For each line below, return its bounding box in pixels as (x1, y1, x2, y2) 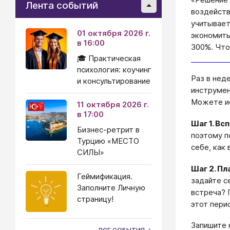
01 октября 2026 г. (77, 28, 150, 38)
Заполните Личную (77, 183, 145, 193)
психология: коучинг (77, 65, 151, 74)
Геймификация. (77, 171, 132, 181)
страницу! (77, 194, 113, 204)
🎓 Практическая (77, 53, 141, 63)
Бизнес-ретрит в (77, 125, 140, 135)
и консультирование (77, 76, 150, 86)
